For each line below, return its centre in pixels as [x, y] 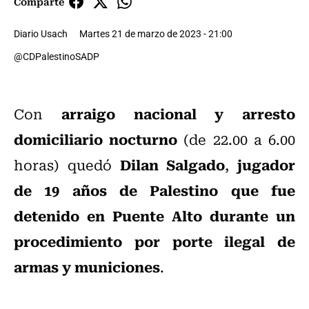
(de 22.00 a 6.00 [237, 139]
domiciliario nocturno [96, 139]
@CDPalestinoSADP [57, 57]
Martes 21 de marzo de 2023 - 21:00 [156, 34]
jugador [266, 165]
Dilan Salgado [172, 165]
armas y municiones [87, 267]
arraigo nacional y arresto [169, 113]
